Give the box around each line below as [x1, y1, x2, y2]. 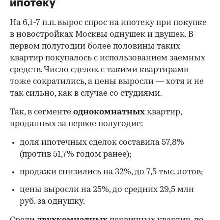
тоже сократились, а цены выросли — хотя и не [10, 78, 204, 86]
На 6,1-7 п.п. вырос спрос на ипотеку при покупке [10, 19, 207, 27]
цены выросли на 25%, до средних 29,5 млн [20, 186, 194, 194]
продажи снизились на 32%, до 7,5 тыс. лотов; [20, 168, 203, 177]
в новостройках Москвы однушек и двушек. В [10, 30, 193, 39]
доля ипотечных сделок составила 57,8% [20, 138, 184, 147]
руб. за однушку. [20, 197, 85, 206]
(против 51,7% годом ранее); [20, 150, 132, 159]
